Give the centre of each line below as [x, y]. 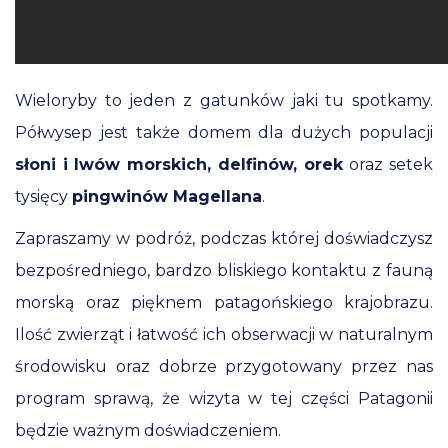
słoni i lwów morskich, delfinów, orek [182, 164]
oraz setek [391, 164]
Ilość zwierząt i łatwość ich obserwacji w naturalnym [224, 334]
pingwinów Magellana [167, 196]
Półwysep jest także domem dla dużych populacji [224, 132]
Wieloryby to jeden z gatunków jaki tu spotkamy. [224, 100]
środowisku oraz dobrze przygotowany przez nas [224, 366]
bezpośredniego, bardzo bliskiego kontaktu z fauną [224, 270]
